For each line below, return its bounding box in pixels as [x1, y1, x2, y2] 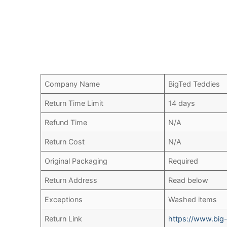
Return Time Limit [45, 99, 104, 108]
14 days [168, 99, 196, 108]
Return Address [45, 176, 98, 185]
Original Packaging [45, 157, 108, 166]
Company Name [45, 80, 100, 89]
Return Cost [45, 137, 85, 146]
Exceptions [45, 195, 83, 204]
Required [168, 157, 199, 166]
